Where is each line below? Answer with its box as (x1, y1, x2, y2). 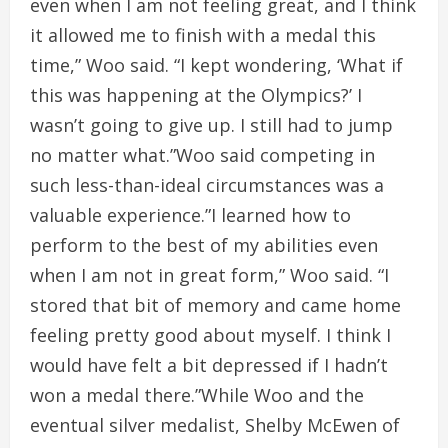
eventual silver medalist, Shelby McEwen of (30, 413, 400, 437)
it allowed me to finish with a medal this (30, 23, 376, 47)
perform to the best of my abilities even (30, 233, 378, 257)
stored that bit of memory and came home (30, 293, 401, 317)
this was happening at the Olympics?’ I (30, 83, 362, 107)
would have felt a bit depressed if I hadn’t (30, 353, 388, 377)
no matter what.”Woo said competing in (30, 143, 375, 167)
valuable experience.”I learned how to (30, 203, 351, 227)
